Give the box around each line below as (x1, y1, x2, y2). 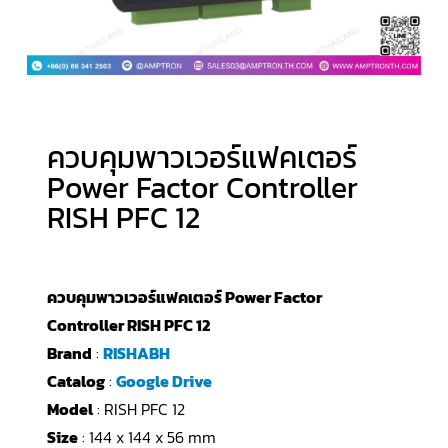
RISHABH (102, 341, 170, 366)
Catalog (46, 369, 105, 394)
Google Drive (115, 369, 212, 394)
